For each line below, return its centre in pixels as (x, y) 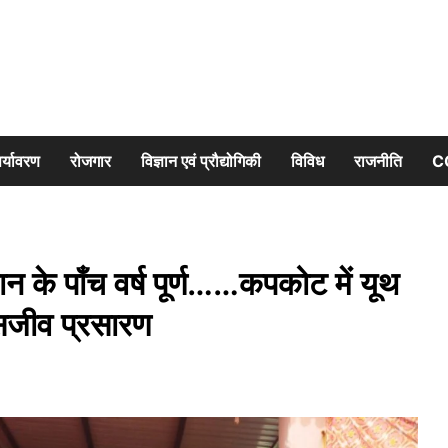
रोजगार (90, 161)
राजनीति (378, 161)
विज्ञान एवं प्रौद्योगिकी (201, 161)
